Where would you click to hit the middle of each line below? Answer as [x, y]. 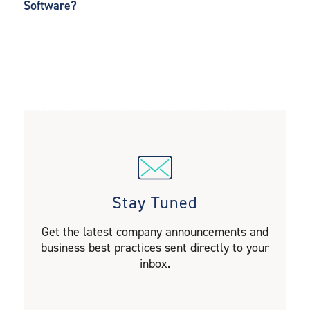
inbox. [155, 264]
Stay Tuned [155, 203]
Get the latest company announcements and [155, 232]
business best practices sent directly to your [155, 248]
